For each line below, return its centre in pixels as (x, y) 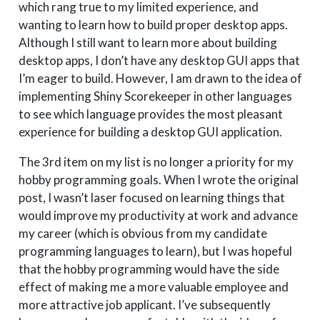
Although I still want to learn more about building (147, 43)
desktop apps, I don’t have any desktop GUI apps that (159, 61)
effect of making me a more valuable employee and (153, 287)
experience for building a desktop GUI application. (150, 132)
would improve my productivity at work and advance (158, 216)
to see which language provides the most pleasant (150, 114)
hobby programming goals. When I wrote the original (158, 180)
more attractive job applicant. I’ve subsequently (144, 305)
